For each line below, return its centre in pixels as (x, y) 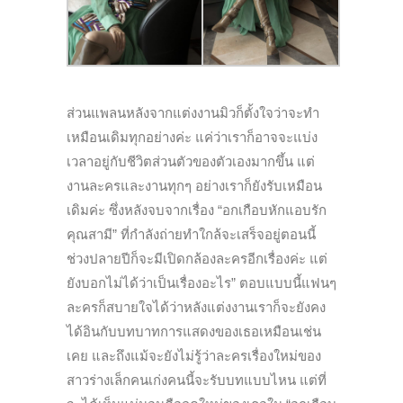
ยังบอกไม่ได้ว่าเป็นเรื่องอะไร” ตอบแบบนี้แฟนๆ (201, 283)
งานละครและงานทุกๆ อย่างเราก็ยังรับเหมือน (194, 186)
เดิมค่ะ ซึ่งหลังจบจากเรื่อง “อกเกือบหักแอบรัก (197, 210)
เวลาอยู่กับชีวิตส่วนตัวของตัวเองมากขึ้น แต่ (191, 162)
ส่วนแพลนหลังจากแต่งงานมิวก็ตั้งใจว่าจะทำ (193, 113)
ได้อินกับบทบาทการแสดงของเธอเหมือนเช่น (194, 332)
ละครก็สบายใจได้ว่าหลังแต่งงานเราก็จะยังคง (196, 308)
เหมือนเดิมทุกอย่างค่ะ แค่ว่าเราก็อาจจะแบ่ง (192, 138)
